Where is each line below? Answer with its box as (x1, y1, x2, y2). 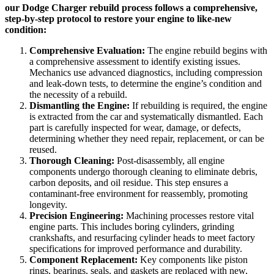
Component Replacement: (29, 254, 138, 265)
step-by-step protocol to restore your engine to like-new (5, 13, 232, 24)
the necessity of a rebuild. (29, 89, 127, 100)
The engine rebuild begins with (145, 45, 267, 56)
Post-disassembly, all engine (114, 155, 224, 166)
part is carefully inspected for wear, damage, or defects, (29, 122, 241, 133)
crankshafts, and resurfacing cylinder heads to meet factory (29, 232, 255, 243)
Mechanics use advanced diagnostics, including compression (29, 67, 262, 78)
